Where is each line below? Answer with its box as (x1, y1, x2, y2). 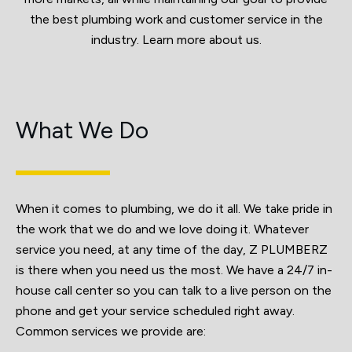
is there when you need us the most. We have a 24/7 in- (16, 262, 332, 277)
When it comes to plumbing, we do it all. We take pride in (16, 200, 332, 216)
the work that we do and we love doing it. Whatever (16, 221, 309, 236)
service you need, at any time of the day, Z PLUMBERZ (16, 241, 328, 257)
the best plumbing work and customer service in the (29, 11, 323, 27)
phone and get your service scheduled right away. (16, 302, 295, 318)
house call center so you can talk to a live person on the (16, 282, 332, 298)
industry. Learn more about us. (90, 31, 262, 47)
